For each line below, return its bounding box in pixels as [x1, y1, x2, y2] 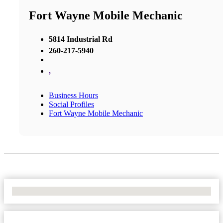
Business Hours [49, 91, 98, 100]
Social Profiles [49, 100, 94, 109]
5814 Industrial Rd [49, 34, 112, 43]
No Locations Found [12, 186, 77, 195]
